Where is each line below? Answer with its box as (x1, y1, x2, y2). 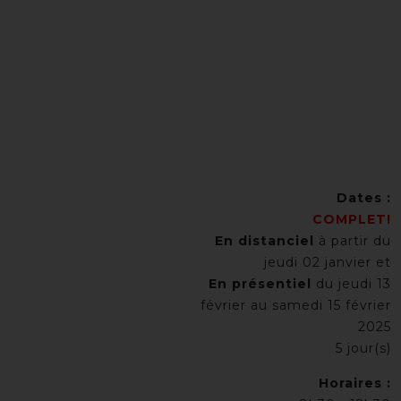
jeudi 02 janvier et (264, 254, 391, 270)
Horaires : (319, 375, 391, 391)
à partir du (314, 233, 391, 249)
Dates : (337, 190, 391, 206)
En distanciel (215, 233, 314, 249)
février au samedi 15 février (200, 297, 391, 313)
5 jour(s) (336, 340, 391, 356)
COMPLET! (312, 211, 391, 227)
